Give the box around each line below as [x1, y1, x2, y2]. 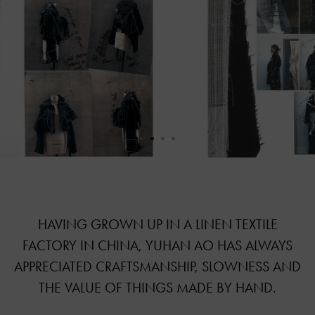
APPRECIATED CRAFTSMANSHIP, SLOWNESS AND [14, 258, 301, 276]
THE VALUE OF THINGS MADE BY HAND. [39, 279, 276, 297]
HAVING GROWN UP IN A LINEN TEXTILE [37, 216, 278, 233]
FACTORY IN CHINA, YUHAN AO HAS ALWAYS [22, 237, 292, 255]
